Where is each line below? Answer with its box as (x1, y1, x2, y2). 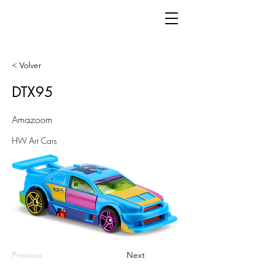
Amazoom (12, 113, 53, 126)
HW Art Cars (12, 135, 57, 146)
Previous (12, 250, 43, 260)
